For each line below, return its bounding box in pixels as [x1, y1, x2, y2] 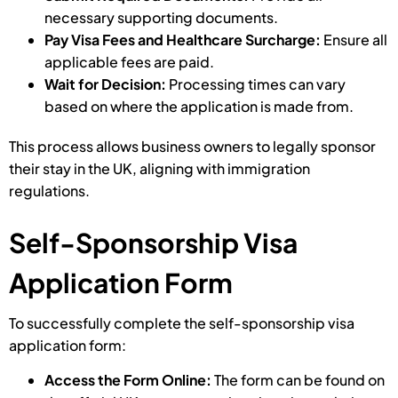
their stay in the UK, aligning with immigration [9, 158, 310, 178]
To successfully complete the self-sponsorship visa [9, 314, 354, 333]
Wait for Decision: [44, 74, 169, 93]
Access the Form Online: [44, 370, 214, 390]
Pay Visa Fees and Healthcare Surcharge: [44, 29, 323, 49]
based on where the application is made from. [44, 96, 354, 115]
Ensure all [323, 29, 387, 49]
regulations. [9, 180, 92, 200]
